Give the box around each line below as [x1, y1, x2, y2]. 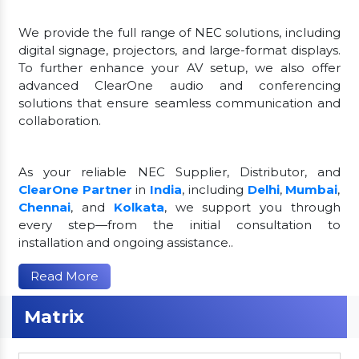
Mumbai [285, 181, 338, 197]
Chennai [18, 199, 71, 215]
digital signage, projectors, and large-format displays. [18, 42, 341, 58]
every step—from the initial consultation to [18, 216, 341, 232]
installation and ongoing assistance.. [18, 234, 233, 250]
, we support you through [163, 199, 341, 215]
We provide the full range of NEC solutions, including [18, 24, 341, 40]
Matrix [24, 305, 84, 328]
